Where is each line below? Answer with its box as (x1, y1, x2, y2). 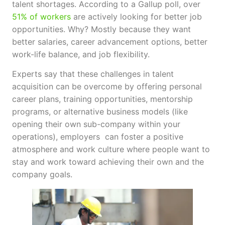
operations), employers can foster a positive (12, 131, 183, 142)
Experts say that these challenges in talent (12, 68, 174, 79)
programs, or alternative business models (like (12, 106, 188, 117)
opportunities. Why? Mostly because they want (12, 24, 191, 34)
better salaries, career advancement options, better (12, 36, 207, 47)
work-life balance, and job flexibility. (12, 49, 150, 59)
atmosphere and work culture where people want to (12, 144, 210, 154)
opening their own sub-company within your (12, 119, 180, 129)
